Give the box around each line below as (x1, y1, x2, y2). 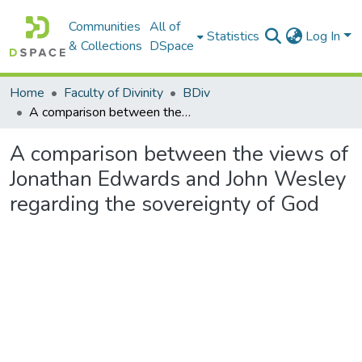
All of (149, 18, 181, 36)
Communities (69, 18, 141, 36)
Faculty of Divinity (64, 84, 163, 102)
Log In (305, 27, 344, 45)
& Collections (69, 37, 143, 55)
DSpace (149, 37, 195, 55)
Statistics (207, 27, 260, 45)
